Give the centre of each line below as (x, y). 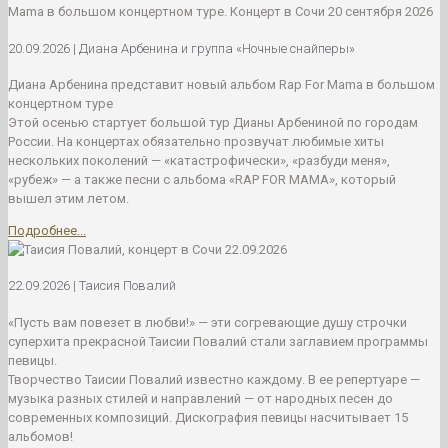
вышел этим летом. (68, 198)
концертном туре (60, 103)
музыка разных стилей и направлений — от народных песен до (200, 398)
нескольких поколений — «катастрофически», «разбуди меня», (199, 160)
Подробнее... (47, 230)
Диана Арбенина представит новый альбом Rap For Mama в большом (221, 84)
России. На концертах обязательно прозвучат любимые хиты (196, 141)
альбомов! (40, 436)
